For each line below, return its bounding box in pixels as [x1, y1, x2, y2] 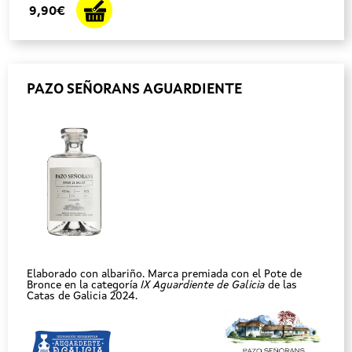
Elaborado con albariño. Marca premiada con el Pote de [27, 269, 302, 280]
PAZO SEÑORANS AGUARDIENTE [27, 82, 242, 97]
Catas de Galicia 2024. [27, 291, 137, 302]
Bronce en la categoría [27, 280, 141, 291]
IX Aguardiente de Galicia [141, 280, 265, 291]
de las [265, 280, 297, 291]
